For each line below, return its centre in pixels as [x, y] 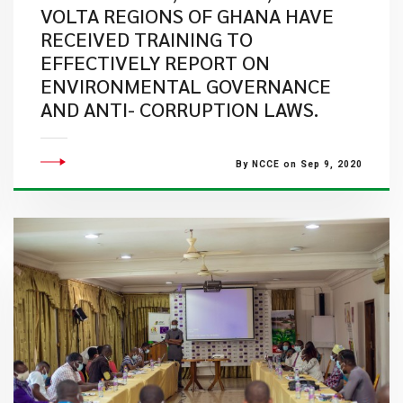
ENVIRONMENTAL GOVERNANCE [185, 85]
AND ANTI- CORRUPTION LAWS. [179, 109]
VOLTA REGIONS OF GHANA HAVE [187, 15]
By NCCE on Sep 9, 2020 [299, 164]
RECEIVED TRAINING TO [146, 39]
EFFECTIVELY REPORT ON [155, 62]
